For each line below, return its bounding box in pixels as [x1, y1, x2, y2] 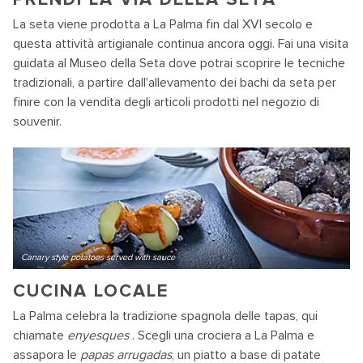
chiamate [13, 327, 67, 344]
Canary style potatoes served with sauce [21, 252, 175, 263]
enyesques [67, 327, 132, 344]
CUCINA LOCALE [13, 280, 169, 302]
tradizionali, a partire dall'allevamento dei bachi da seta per [13, 75, 336, 91]
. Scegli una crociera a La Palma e [132, 327, 314, 344]
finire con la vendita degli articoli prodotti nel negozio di [13, 94, 319, 110]
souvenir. [13, 113, 62, 130]
